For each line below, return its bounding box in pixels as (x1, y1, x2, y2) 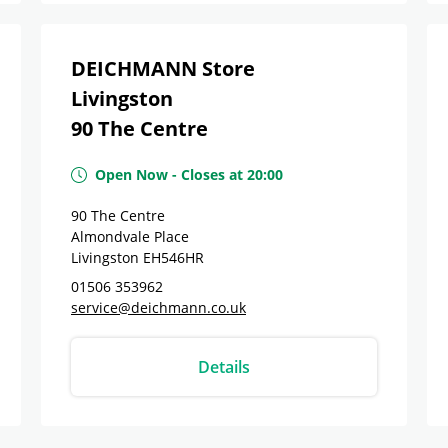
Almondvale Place (71, 227, 189, 246)
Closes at (181, 165, 243, 184)
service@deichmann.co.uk (71, 298, 246, 317)
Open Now (95, 165, 168, 184)
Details (198, 356, 250, 378)
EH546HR (143, 248, 204, 267)
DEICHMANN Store (71, 55, 255, 82)
